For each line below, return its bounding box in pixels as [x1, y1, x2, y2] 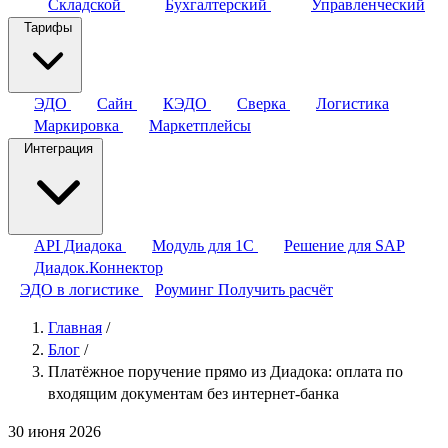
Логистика [316, 95, 389, 112]
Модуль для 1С [152, 237, 258, 254]
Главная [48, 319, 102, 336]
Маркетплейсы [149, 117, 251, 134]
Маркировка [34, 117, 123, 134]
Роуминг [155, 281, 218, 298]
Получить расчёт [218, 281, 333, 298]
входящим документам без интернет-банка [48, 385, 339, 402]
